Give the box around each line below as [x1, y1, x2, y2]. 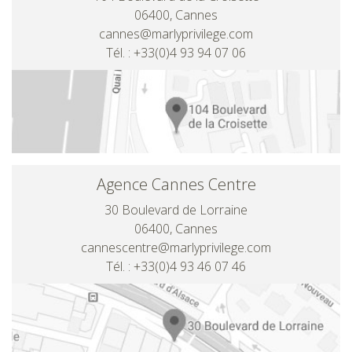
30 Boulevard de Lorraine [104, 201, 247, 219]
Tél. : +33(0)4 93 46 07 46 [106, 258, 246, 276]
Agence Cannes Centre [96, 174, 256, 196]
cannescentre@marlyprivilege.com [81, 239, 271, 257]
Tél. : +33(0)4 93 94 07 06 [106, 44, 246, 61]
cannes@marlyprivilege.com [99, 25, 253, 42]
